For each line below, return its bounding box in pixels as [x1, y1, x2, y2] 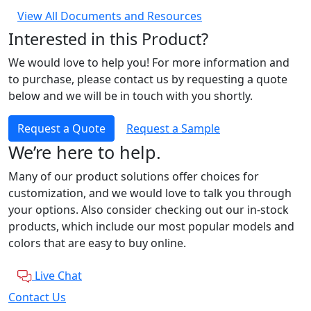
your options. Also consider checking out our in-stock [8, 201, 289, 217]
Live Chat [35, 267, 82, 283]
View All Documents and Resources [17, 8, 202, 24]
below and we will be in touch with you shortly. [8, 87, 253, 103]
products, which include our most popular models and [8, 218, 294, 234]
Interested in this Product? [8, 27, 208, 50]
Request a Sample [126, 120, 220, 136]
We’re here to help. [8, 140, 161, 164]
